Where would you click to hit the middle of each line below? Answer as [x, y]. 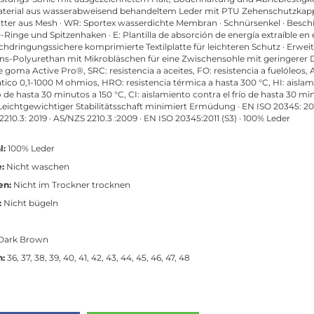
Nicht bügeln [30, 203]
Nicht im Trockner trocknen [71, 185]
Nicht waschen [37, 166]
